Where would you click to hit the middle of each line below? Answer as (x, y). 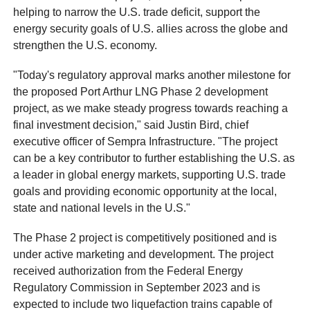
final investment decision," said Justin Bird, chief (131, 125)
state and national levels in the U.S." (102, 208)
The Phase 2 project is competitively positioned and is (145, 238)
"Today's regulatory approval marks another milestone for (152, 75)
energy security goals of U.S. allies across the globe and (151, 28)
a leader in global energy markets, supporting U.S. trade (150, 174)
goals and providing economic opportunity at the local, (145, 191)
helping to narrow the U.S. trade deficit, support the (137, 12)
